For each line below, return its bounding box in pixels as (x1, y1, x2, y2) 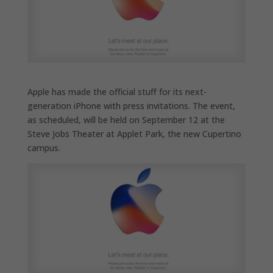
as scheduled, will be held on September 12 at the (27, 113, 225, 126)
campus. (27, 141, 60, 154)
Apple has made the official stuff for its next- (27, 85, 207, 97)
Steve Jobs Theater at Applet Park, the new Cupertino (27, 127, 241, 140)
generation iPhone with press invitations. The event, (27, 99, 235, 112)
